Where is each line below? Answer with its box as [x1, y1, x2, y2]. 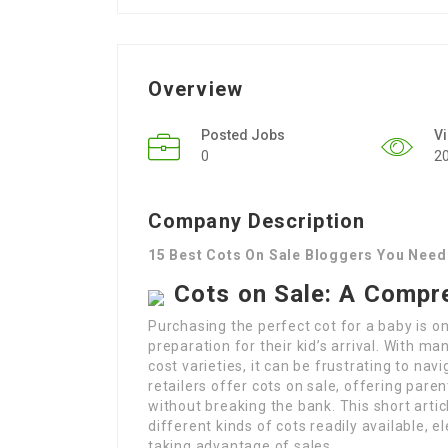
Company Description [148, 209, 365, 233]
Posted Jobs [201, 127, 285, 143]
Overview [148, 77, 243, 101]
